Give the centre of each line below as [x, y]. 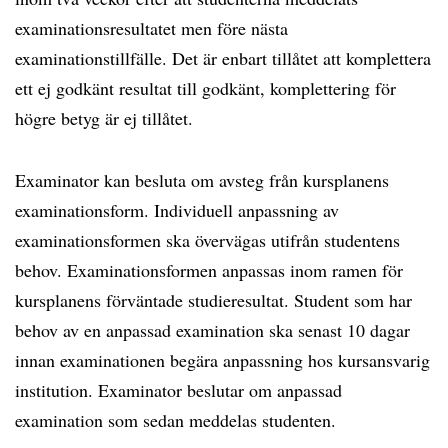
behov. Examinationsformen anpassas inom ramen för [209, 270]
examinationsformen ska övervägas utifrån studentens [207, 240]
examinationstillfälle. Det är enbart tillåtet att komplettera [223, 58]
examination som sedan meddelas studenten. [175, 420]
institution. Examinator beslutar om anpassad [178, 390]
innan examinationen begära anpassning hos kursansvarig [222, 360]
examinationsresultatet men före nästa [151, 28]
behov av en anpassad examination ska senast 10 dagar [212, 330]
